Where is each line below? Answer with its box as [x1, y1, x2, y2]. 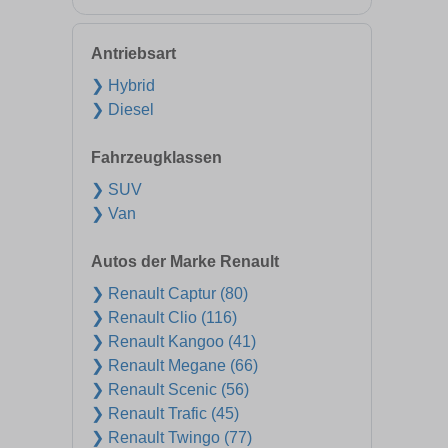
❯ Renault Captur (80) [91, 285, 248, 302]
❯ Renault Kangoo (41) [91, 333, 256, 350]
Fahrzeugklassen [91, 149, 222, 166]
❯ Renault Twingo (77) [91, 429, 252, 446]
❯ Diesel [91, 101, 154, 118]
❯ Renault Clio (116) [91, 309, 237, 326]
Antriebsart [91, 45, 176, 62]
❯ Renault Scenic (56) [91, 381, 249, 398]
